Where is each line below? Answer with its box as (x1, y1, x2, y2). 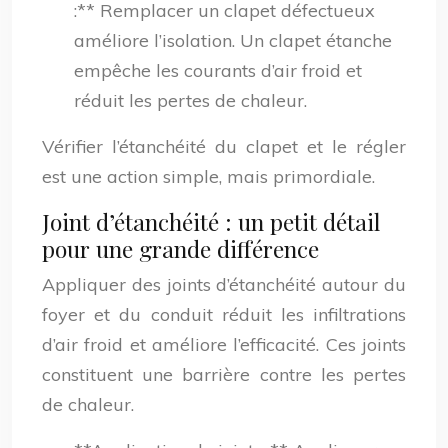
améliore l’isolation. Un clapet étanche (74, 29, 392, 52)
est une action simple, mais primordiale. (42, 165, 375, 188)
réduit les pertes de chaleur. (74, 89, 307, 112)
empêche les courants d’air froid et (74, 59, 362, 82)
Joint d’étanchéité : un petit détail (42, 206, 380, 237)
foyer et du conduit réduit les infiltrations (42, 303, 406, 326)
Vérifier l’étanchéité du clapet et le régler (42, 135, 406, 158)
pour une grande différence (42, 233, 319, 264)
